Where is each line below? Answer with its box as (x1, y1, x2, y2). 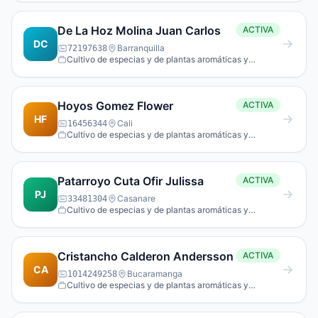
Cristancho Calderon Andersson (57, 249, 234, 263)
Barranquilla (117, 43, 165, 53)
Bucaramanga (127, 268, 182, 279)
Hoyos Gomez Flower (57, 99, 173, 113)
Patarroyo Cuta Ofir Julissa (57, 174, 204, 188)
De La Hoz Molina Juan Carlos (57, 23, 221, 38)
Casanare (117, 193, 155, 204)
